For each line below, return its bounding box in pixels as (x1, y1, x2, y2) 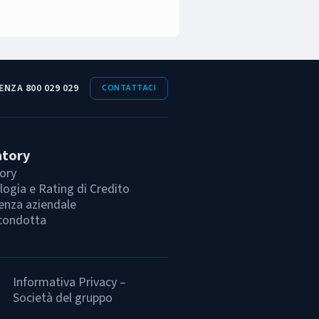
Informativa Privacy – (13, 273, 126, 291)
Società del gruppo (13, 289, 113, 307)
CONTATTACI (102, 82, 156, 94)
